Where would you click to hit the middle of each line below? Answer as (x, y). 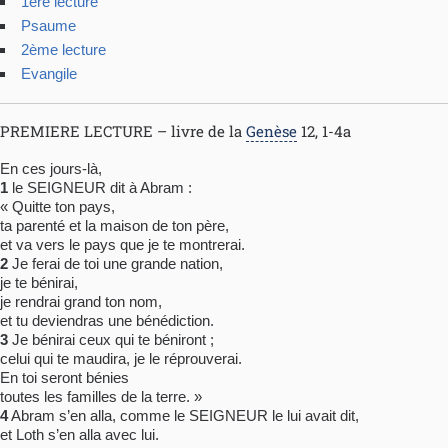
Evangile (49, 74)
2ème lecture (63, 50)
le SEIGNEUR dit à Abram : (100, 188)
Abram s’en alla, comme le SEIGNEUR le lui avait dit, (183, 416)
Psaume (48, 26)
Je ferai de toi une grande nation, (115, 264)
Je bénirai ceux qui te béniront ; (111, 340)
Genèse (271, 131)
